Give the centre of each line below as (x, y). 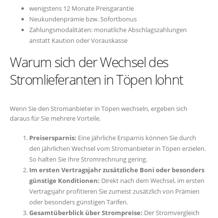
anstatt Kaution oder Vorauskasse (78, 41)
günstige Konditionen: (64, 180)
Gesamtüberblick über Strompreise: (86, 212)
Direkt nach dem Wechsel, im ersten (152, 180)
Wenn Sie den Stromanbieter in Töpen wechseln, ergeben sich (99, 109)
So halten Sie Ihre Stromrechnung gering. (88, 159)
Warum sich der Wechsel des (89, 62)
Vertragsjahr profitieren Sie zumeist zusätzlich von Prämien (114, 191)
